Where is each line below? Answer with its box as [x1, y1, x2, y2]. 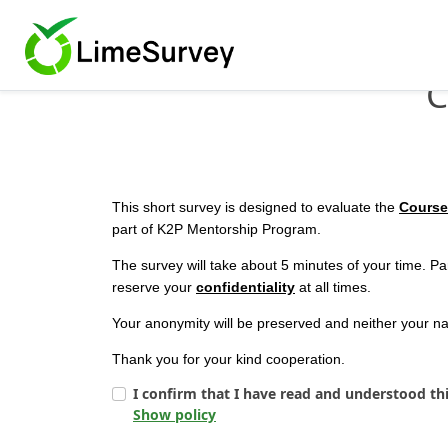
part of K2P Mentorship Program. [112, 221, 321, 237]
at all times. [295, 279, 371, 295]
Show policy [133, 405, 216, 424]
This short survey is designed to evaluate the [112, 199, 399, 215]
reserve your [112, 279, 196, 295]
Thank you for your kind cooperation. [112, 351, 345, 367]
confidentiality [196, 279, 295, 295]
